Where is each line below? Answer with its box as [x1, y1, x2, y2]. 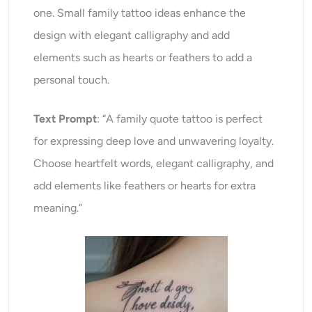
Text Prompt [33, 112, 97, 126]
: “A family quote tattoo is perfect [97, 112, 263, 126]
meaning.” [33, 201, 83, 215]
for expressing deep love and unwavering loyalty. [33, 134, 274, 148]
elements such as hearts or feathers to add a [33, 51, 253, 65]
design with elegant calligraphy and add [33, 29, 231, 42]
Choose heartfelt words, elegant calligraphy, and [33, 157, 274, 171]
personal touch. [33, 73, 110, 87]
